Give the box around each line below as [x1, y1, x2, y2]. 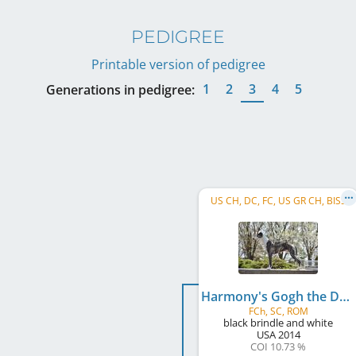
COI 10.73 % [250, 339, 306, 354]
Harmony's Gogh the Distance [339, 288, 350, 305]
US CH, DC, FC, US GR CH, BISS [210, 194, 346, 207]
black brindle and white [223, 315, 333, 330]
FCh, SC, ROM [248, 304, 308, 318]
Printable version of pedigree [91, 56, 265, 73]
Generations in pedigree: [46, 81, 195, 99]
